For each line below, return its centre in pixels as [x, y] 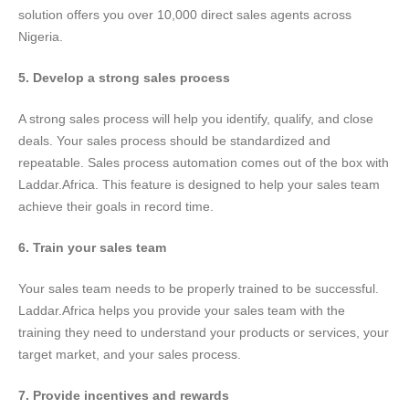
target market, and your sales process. [130, 354]
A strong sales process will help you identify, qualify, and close [196, 118]
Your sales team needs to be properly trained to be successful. [199, 288]
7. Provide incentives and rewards [124, 395]
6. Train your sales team [92, 247]
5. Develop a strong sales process [124, 77]
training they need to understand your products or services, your [204, 332]
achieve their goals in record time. [116, 206]
